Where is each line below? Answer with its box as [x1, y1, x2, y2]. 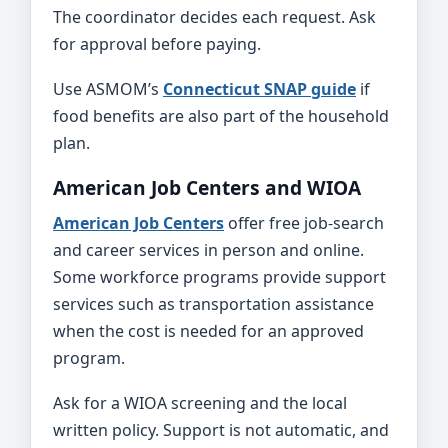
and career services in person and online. [53, 239, 364, 261]
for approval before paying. [53, 33, 261, 55]
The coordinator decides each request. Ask [53, 6, 376, 28]
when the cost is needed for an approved [53, 320, 364, 342]
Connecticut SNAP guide [163, 78, 356, 100]
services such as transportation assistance [53, 293, 374, 315]
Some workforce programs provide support [53, 266, 386, 288]
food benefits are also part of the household [53, 105, 389, 127]
